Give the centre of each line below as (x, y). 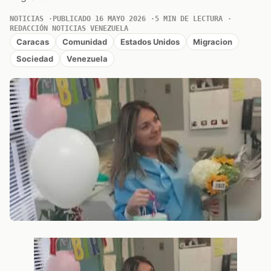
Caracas (33, 41)
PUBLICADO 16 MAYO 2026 (99, 19)
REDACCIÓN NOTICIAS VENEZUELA (69, 28)
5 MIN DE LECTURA (189, 19)
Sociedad (35, 58)
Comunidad (85, 41)
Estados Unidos (150, 41)
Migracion (213, 41)
